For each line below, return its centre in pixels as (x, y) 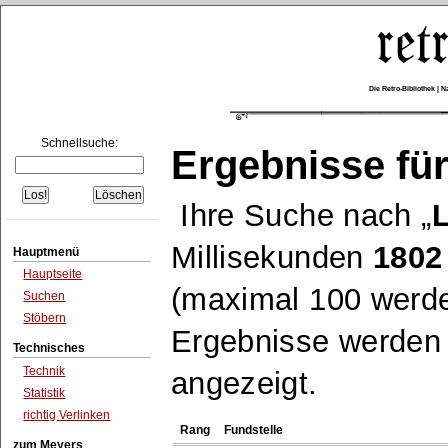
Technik (44, 371)
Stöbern (45, 317)
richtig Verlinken (67, 414)
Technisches (49, 348)
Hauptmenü (46, 251)
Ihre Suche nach (301, 215)
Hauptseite (53, 274)
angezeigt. (244, 383)
